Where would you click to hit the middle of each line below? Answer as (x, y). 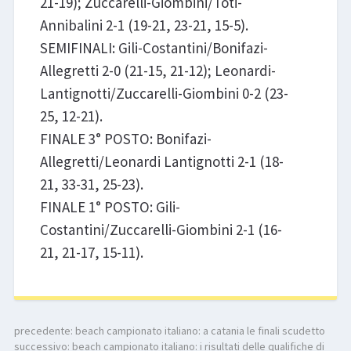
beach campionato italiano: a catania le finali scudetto (200, 330)
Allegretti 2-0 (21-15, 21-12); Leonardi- (157, 71)
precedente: (44, 330)
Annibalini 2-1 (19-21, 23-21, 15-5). (144, 25)
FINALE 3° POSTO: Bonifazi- (125, 139)
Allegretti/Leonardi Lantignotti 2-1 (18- (161, 162)
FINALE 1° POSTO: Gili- (110, 207)
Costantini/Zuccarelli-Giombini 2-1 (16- (161, 230)
